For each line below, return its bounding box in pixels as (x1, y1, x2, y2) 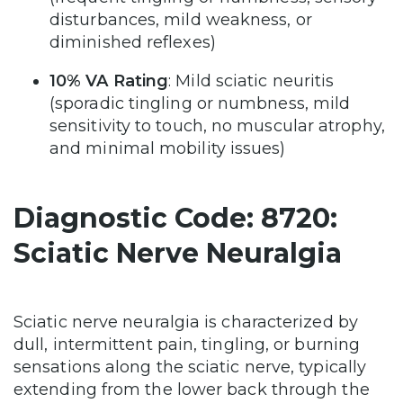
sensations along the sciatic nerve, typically (13, 357, 367, 378)
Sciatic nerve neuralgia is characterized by (13, 312, 358, 333)
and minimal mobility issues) (49, 139, 291, 159)
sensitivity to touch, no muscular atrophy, (49, 116, 385, 137)
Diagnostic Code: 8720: (13, 201, 337, 236)
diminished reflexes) (49, 32, 220, 53)
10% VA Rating (49, 71, 169, 92)
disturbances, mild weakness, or (49, 10, 312, 31)
